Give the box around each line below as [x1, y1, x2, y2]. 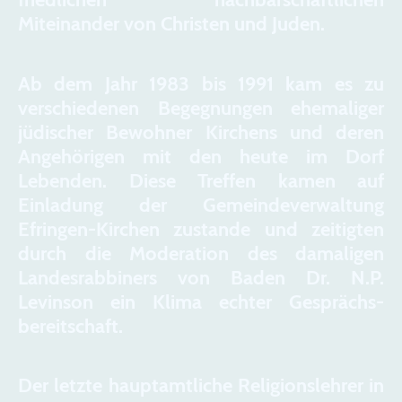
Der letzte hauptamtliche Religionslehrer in [18, 373, 384, 398]
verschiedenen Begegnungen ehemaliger [18, 95, 384, 120]
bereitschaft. [18, 313, 123, 338]
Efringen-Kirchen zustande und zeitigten [18, 216, 384, 241]
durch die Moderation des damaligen [18, 240, 384, 266]
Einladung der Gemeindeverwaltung [18, 192, 384, 217]
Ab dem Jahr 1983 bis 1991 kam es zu [18, 71, 384, 96]
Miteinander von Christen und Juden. [18, 12, 325, 37]
